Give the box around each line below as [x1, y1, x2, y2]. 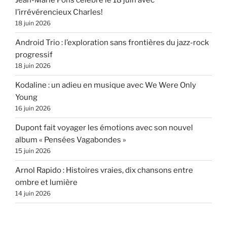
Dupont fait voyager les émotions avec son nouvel [15, 123, 193, 133]
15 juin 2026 [15, 147, 51, 155]
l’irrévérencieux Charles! [15, 8, 103, 17]
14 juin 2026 [15, 190, 51, 198]
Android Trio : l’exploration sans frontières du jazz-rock [15, 38, 209, 48]
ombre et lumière [15, 178, 78, 187]
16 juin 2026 [15, 104, 51, 112]
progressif [15, 50, 53, 60]
